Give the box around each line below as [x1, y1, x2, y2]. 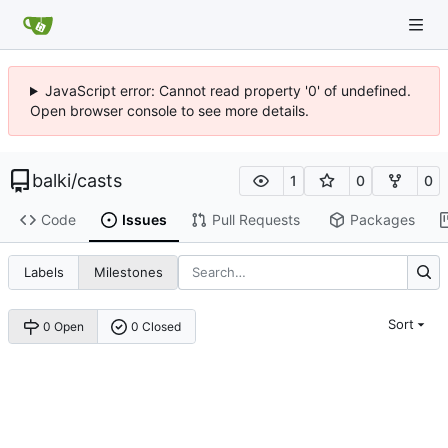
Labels [23, 264, 64, 281]
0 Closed [131, 319, 182, 335]
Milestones [93, 264, 163, 281]
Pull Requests [211, 211, 300, 229]
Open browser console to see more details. [30, 102, 309, 119]
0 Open [42, 319, 84, 335]
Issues [121, 211, 167, 229]
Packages [349, 211, 415, 229]
